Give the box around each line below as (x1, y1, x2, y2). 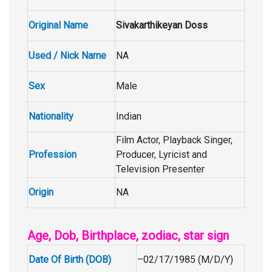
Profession (29, 149, 76, 160)
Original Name (29, 19, 88, 31)
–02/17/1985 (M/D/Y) (137, 254, 233, 265)
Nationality (29, 110, 73, 122)
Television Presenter (116, 163, 205, 175)
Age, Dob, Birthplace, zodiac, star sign (27, 228, 229, 243)
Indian (116, 110, 141, 122)
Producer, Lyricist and (116, 149, 207, 160)
